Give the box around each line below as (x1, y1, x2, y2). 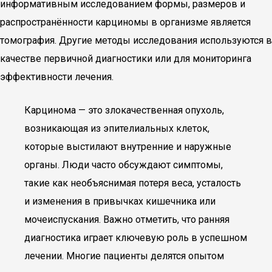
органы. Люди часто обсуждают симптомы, (24, 159, 223, 171)
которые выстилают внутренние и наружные (24, 141, 231, 152)
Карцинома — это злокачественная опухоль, (24, 104, 224, 116)
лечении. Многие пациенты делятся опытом (24, 250, 224, 262)
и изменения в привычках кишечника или (24, 195, 216, 207)
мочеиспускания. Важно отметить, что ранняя (24, 214, 229, 225)
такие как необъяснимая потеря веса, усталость (24, 177, 241, 189)
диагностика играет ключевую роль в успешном (24, 232, 247, 243)
